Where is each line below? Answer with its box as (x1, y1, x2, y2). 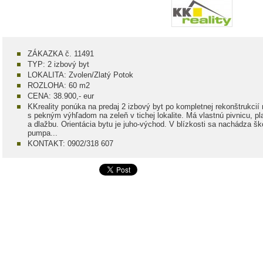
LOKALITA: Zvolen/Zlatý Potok (28, 70, 133, 79)
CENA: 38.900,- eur (28, 92, 94, 100)
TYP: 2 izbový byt (28, 60, 89, 69)
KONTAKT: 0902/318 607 (28, 139, 113, 148)
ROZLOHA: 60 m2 (28, 81, 90, 90)
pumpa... (28, 129, 58, 137)
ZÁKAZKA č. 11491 (28, 49, 94, 58)
